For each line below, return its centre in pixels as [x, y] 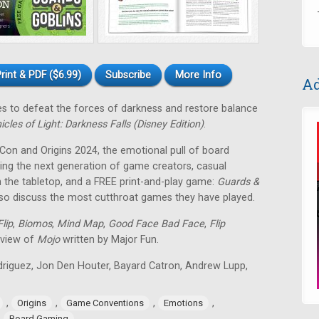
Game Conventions [105, 303]
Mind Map [80, 224]
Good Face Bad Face [156, 224]
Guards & [238, 182]
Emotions [183, 303]
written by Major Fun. [109, 240]
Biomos [35, 224]
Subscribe [128, 75]
